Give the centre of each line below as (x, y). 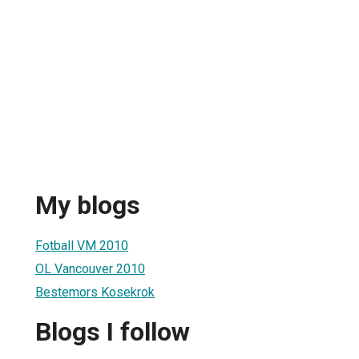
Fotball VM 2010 (82, 245)
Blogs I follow (113, 332)
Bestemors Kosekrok (95, 292)
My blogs (88, 206)
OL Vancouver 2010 (90, 268)
